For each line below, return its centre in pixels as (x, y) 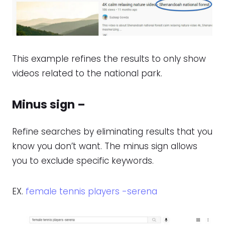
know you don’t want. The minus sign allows (105, 146)
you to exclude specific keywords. (83, 161)
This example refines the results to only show (109, 59)
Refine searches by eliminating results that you (112, 132)
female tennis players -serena (91, 192)
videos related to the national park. (87, 74)
